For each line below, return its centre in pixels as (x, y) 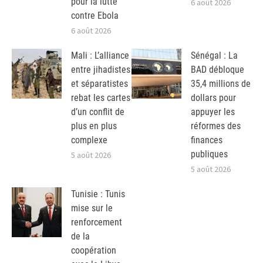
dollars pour (213, 97)
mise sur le (92, 208)
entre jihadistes (101, 69)
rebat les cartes (101, 97)
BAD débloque (218, 69)
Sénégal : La (214, 55)
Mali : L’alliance (100, 55)
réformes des (216, 126)
